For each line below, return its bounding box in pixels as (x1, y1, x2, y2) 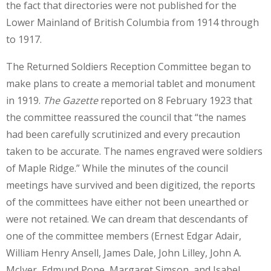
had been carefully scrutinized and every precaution (6, 128, 240, 142)
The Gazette (43, 94, 98, 108)
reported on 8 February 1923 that (98, 94, 252, 108)
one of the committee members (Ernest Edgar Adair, (6, 229, 241, 243)
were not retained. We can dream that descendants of (6, 212, 248, 226)
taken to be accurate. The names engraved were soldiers (6, 145, 263, 158)
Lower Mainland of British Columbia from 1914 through (6, 15, 259, 29)
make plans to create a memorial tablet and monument (6, 77, 255, 91)
